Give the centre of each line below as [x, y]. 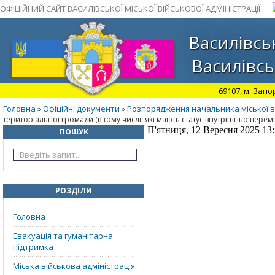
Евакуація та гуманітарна [63, 236]
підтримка [33, 247]
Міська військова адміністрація [74, 266]
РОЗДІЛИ [74, 191]
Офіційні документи [81, 109]
